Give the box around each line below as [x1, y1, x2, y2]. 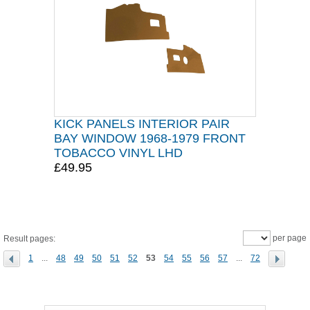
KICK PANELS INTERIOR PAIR [54, 117, 230, 131]
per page [271, 233, 307, 243]
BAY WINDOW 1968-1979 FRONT [54, 131, 246, 145]
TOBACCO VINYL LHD [54, 146, 183, 160]
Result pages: [3, 234, 55, 244]
